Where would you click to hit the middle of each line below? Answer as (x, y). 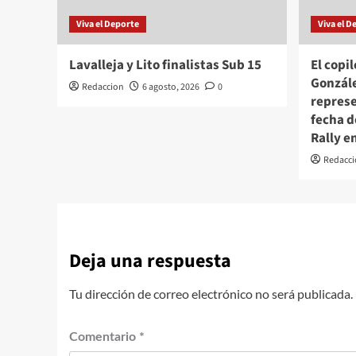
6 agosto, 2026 (171, 87)
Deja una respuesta (150, 261)
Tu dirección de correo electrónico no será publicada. (211, 293)
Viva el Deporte (108, 24)
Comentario (104, 337)
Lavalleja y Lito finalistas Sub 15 (165, 65)
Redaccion (103, 87)
